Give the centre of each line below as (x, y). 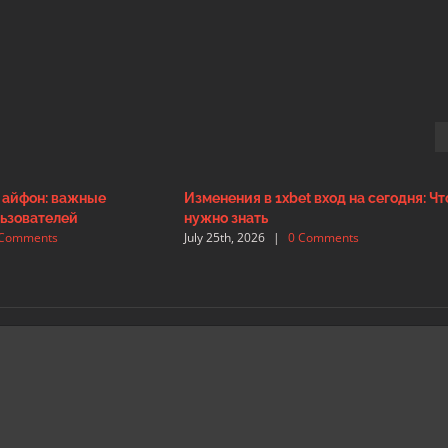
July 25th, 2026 (224, 238)
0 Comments (323, 238)
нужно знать (226, 217)
